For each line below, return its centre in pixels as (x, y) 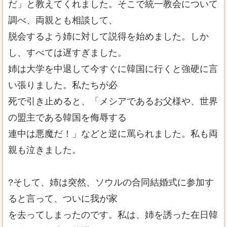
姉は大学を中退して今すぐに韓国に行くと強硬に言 (113, 69)
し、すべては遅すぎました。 (67, 53)
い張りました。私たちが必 (63, 85)
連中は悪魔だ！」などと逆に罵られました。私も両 (113, 134)
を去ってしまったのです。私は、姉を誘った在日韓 (113, 215)
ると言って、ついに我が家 (63, 199)
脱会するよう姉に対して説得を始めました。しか (108, 36)
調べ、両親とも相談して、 (63, 20)
